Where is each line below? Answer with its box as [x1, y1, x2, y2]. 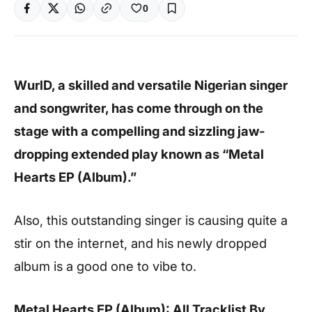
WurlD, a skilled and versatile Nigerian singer [14, 77, 288, 93]
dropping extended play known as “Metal [14, 146, 264, 162]
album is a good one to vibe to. [14, 258, 196, 274]
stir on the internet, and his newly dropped [14, 235, 267, 251]
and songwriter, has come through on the [14, 100, 263, 116]
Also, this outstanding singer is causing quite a [14, 212, 288, 228]
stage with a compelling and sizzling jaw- [14, 123, 265, 139]
